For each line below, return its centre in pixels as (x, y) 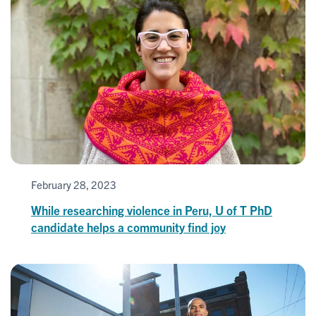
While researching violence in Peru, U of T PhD (152, 209)
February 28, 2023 (74, 184)
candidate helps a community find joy (128, 226)
